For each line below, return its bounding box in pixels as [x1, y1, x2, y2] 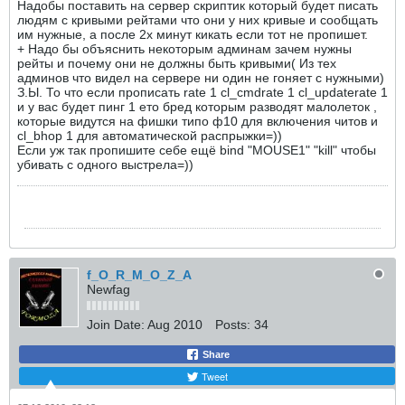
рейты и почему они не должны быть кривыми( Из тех [17, 56, 336, 71]
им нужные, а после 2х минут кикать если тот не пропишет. [17, 27, 368, 42]
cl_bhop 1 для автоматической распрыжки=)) [17, 128, 282, 143]
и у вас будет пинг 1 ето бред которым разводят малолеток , [17, 99, 377, 114]
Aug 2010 [147, 317, 202, 332]
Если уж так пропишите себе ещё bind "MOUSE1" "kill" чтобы [17, 143, 376, 157]
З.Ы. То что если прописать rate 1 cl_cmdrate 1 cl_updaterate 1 [17, 85, 388, 99]
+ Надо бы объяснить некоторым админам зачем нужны [17, 42, 352, 56]
